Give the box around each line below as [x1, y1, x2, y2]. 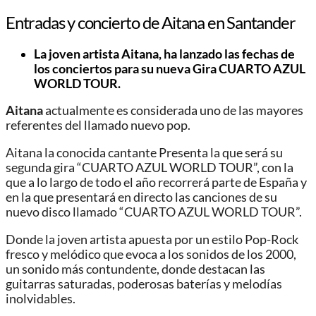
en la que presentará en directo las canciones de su [6, 189, 277, 205]
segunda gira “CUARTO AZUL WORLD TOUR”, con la [6, 159, 293, 175]
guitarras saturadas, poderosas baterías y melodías [6, 276, 282, 291]
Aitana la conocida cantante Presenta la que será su [6, 145, 283, 160]
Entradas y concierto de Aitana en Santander [6, 11, 296, 32]
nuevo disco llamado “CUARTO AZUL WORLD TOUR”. [6, 204, 302, 219]
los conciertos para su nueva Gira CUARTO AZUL [34, 61, 305, 76]
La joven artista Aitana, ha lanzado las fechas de [34, 46, 295, 61]
